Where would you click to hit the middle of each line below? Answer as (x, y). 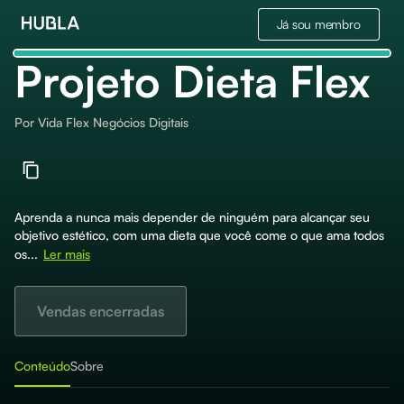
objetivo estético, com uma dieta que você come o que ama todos (199, 235)
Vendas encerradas (101, 311)
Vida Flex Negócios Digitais (113, 122)
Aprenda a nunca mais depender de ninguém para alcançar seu (192, 217)
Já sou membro (318, 24)
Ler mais (67, 254)
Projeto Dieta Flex (193, 81)
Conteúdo (42, 366)
